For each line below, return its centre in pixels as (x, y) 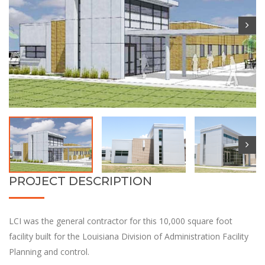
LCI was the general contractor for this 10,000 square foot (121, 221)
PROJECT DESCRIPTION (80, 181)
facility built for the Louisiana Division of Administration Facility (129, 237)
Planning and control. (49, 252)
